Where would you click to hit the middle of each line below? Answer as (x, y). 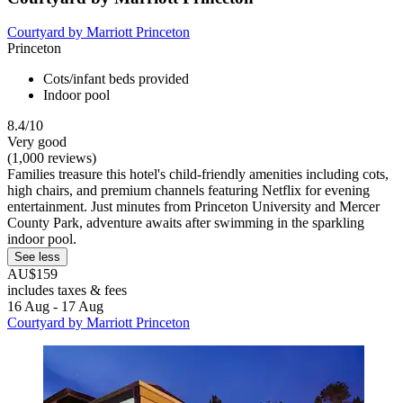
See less (37, 257)
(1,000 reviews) (52, 158)
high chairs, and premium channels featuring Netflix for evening (188, 191)
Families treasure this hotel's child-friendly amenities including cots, (198, 175)
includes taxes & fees (67, 291)
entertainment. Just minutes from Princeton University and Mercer (193, 207)
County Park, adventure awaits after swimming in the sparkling (186, 223)
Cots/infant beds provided (116, 79)
